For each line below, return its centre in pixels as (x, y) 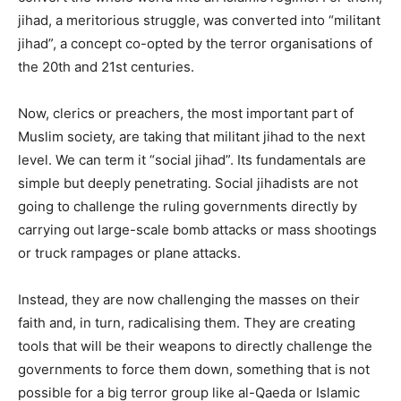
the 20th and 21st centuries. (106, 66)
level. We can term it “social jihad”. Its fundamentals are (192, 159)
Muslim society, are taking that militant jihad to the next (192, 136)
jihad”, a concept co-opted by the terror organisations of (195, 43)
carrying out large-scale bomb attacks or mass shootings (197, 229)
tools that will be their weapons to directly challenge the (195, 346)
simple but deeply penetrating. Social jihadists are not (188, 183)
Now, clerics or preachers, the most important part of (186, 113)
